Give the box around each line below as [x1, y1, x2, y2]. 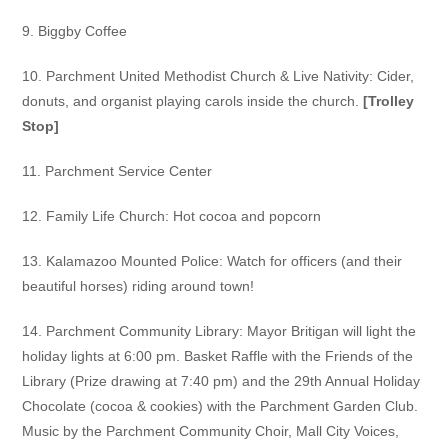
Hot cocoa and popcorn [173, 208, 322, 225]
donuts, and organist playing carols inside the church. [22, 93, 364, 110]
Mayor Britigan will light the [247, 323, 417, 340]
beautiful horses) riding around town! [22, 278, 255, 295]
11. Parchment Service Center [22, 163, 213, 180]
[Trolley [363, 93, 415, 110]
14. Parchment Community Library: [22, 323, 248, 340]
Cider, [377, 68, 415, 85]
